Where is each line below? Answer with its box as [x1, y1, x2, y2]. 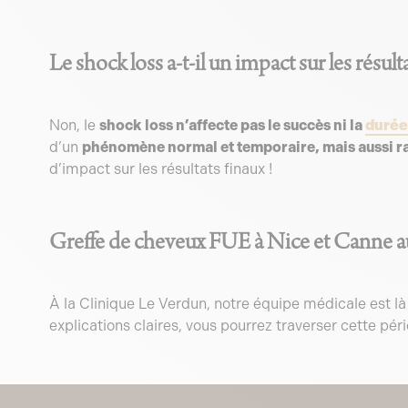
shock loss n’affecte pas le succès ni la [98, 117, 365, 134]
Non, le [48, 117, 99, 134]
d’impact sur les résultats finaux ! [48, 160, 272, 178]
